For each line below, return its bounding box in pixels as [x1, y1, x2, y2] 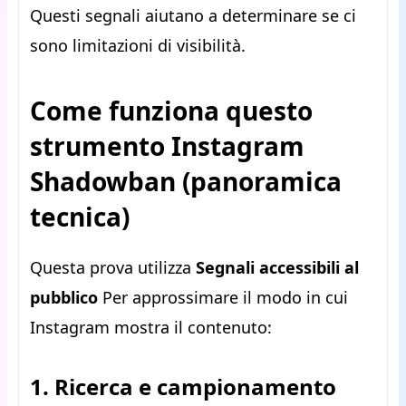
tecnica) [30, 199, 130, 235]
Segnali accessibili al [196, 256, 359, 279]
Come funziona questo [30, 93, 313, 129]
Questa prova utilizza [30, 256, 196, 279]
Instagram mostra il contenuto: [30, 316, 272, 339]
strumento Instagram [30, 129, 304, 164]
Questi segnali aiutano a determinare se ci [30, 5, 356, 27]
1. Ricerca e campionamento [30, 372, 336, 402]
